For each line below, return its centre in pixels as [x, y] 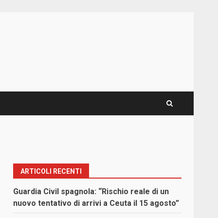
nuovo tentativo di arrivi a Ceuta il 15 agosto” [96, 203]
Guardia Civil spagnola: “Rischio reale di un [91, 192]
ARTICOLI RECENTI [51, 172]
